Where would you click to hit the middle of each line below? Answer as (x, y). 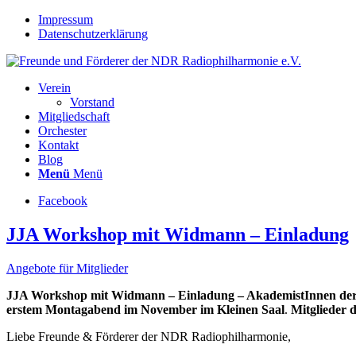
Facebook (63, 201)
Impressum (66, 19)
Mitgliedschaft (74, 116)
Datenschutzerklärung (93, 34)
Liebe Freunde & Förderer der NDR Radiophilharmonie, (149, 336)
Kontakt (58, 145)
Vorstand (92, 102)
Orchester (62, 131)
